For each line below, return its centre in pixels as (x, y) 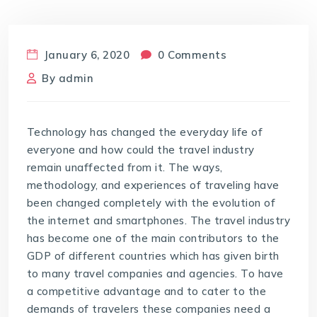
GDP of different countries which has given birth (153, 255)
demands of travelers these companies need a (149, 309)
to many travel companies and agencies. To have (155, 273)
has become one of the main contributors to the (153, 238)
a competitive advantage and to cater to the (146, 291)
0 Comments (191, 54)
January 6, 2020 (85, 54)
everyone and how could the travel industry (140, 149)
